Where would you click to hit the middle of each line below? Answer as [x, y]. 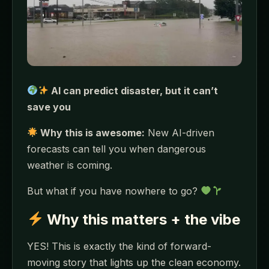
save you [49, 107]
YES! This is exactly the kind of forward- [119, 246]
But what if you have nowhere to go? [114, 191]
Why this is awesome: [92, 132]
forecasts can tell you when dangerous [116, 149]
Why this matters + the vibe [142, 219]
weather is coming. [70, 165]
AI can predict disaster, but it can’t [134, 90]
